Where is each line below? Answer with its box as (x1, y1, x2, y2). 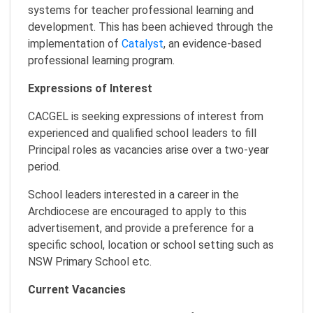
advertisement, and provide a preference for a (28, 221, 254, 235)
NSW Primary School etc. (28, 254, 152, 268)
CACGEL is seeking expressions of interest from (28, 109, 263, 123)
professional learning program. (28, 53, 175, 67)
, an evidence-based (163, 36, 261, 50)
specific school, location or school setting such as (28, 238, 274, 252)
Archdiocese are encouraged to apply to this (28, 204, 247, 218)
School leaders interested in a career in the (28, 187, 239, 201)
